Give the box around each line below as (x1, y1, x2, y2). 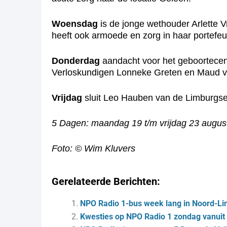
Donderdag (52, 56, 102, 66)
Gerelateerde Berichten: (52, 175, 160, 187)
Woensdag (52, 19, 98, 29)
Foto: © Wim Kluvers (52, 143, 135, 154)
